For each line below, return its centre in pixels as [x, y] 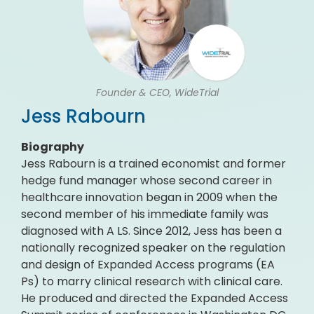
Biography [53, 147]
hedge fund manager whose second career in [146, 180]
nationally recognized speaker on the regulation [153, 248]
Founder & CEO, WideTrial [157, 93]
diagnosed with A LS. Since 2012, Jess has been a [151, 231]
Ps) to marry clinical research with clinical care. [152, 281]
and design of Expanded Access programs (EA [148, 265]
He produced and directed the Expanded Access [155, 298]
